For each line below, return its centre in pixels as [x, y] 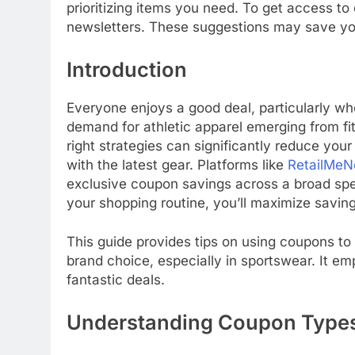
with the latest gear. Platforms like [177, 164]
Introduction [127, 69]
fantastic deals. [116, 280]
